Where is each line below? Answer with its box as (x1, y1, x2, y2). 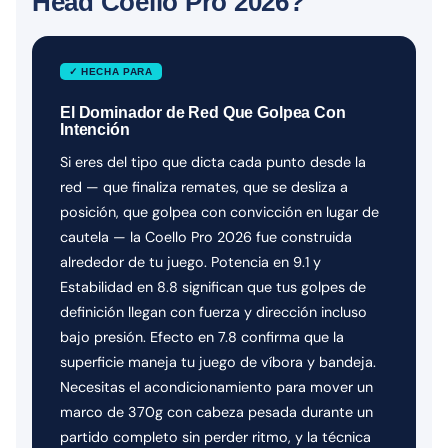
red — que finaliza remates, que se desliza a (60, 177, 348, 196)
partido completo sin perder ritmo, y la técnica (60, 427, 371, 446)
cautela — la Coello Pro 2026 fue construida (60, 227, 352, 246)
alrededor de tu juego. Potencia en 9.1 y (60, 252, 321, 271)
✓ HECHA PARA (69, 65, 153, 77)
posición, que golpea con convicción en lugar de (60, 202, 379, 221)
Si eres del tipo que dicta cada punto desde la (60, 152, 366, 171)
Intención (60, 120, 130, 138)
